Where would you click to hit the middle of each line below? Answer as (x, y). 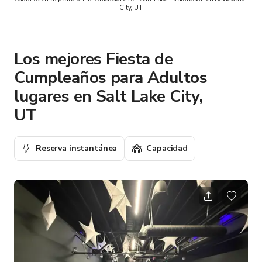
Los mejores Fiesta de (94, 59)
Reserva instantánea (77, 148)
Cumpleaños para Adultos (111, 77)
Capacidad (167, 148)
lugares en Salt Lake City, (108, 96)
